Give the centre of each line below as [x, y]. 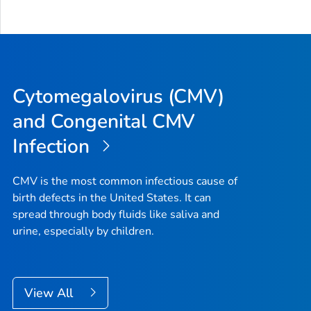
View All [50, 293]
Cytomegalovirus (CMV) [119, 96]
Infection [53, 146]
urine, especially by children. [83, 231]
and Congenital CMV [104, 121]
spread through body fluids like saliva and [116, 214]
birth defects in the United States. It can [112, 197]
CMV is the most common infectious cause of [125, 181]
